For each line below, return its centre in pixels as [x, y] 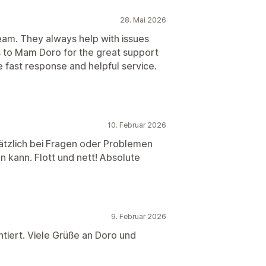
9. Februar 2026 [139, 216]
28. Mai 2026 [143, 20]
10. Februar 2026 [137, 125]
